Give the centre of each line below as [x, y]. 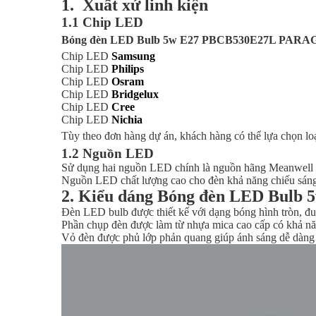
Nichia [127, 120]
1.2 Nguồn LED [108, 153]
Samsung [133, 56]
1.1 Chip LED [102, 22]
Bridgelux [135, 94]
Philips [128, 69]
